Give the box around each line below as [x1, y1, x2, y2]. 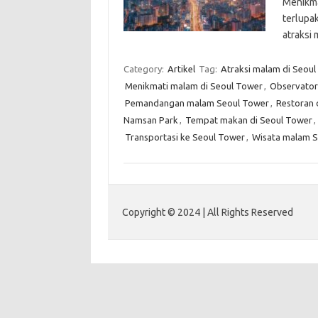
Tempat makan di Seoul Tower [185, 115, 312, 125]
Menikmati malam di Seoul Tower [124, 81, 263, 91]
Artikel [167, 64, 195, 74]
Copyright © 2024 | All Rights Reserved [122, 207, 293, 218]
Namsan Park [123, 115, 178, 125]
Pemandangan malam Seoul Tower [124, 98, 269, 108]
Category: [123, 64, 166, 74]
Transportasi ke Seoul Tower [124, 132, 245, 142]
